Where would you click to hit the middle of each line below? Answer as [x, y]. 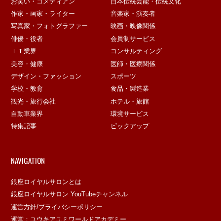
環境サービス [130, 114]
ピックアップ [130, 126]
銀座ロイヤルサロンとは [46, 182]
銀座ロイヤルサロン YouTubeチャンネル [70, 194]
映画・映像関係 [133, 26]
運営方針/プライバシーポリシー [57, 207]
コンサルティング [136, 51]
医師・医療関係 [133, 64]
